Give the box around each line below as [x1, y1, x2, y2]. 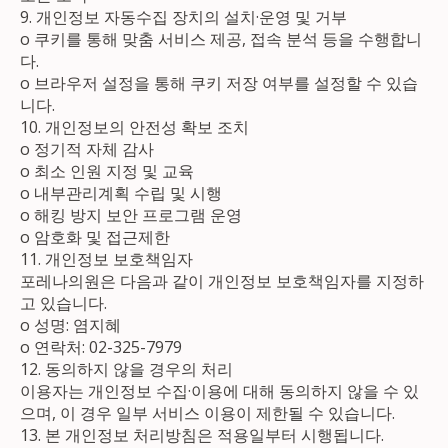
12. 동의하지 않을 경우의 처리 [20, 357, 234, 380]
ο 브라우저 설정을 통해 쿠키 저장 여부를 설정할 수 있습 [20, 71, 419, 94]
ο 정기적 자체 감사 [20, 137, 155, 160]
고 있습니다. [20, 291, 108, 314]
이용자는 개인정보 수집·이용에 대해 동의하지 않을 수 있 [20, 379, 420, 402]
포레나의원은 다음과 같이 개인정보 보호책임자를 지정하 [20, 269, 425, 292]
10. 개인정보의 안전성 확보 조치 [20, 115, 250, 138]
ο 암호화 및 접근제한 [20, 225, 171, 248]
